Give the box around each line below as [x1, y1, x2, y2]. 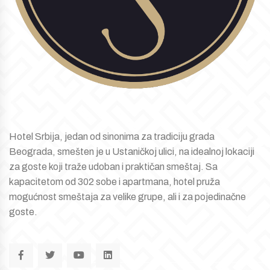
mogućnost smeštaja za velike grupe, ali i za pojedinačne [9, 192, 246, 202]
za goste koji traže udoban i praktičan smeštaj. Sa [9, 162, 218, 172]
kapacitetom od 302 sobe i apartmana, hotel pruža [9, 177, 220, 187]
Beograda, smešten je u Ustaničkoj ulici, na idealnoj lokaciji [9, 146, 254, 157]
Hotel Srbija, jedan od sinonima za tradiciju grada [9, 131, 215, 142]
